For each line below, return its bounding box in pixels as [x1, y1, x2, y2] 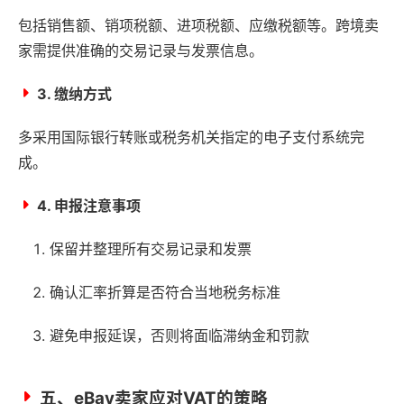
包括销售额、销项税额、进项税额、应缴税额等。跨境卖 [18, 15, 379, 34]
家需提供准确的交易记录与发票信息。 [18, 41, 263, 60]
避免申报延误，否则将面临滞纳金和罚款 [50, 326, 309, 344]
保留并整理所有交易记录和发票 [50, 239, 252, 258]
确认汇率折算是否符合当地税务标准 [50, 282, 280, 301]
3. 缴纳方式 [37, 84, 112, 103]
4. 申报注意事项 [37, 196, 141, 215]
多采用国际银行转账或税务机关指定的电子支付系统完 [18, 127, 364, 146]
